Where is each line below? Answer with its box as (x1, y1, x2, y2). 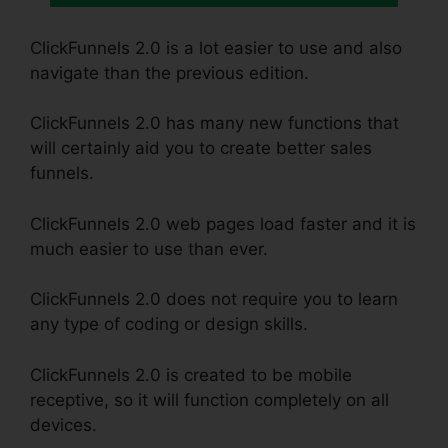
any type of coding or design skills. (30, 314, 308, 335)
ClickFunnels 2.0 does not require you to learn (30, 289, 398, 310)
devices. (30, 414, 97, 435)
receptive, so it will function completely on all (30, 389, 389, 410)
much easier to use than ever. (30, 238, 268, 259)
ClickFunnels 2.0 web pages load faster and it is (30, 213, 416, 234)
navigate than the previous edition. (30, 62, 309, 83)
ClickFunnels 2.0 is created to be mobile (30, 364, 352, 385)
